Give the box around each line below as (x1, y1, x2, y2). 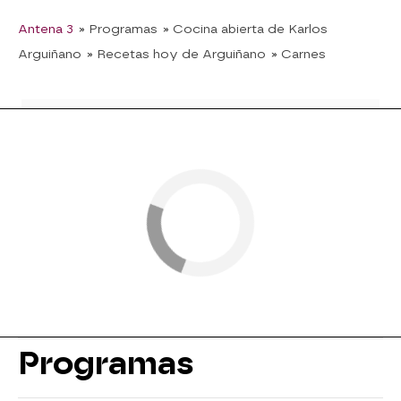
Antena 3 (18, 21, 73, 36)
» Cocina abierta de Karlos (163, 21, 328, 36)
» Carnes (271, 46, 326, 61)
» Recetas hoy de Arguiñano (87, 46, 266, 61)
